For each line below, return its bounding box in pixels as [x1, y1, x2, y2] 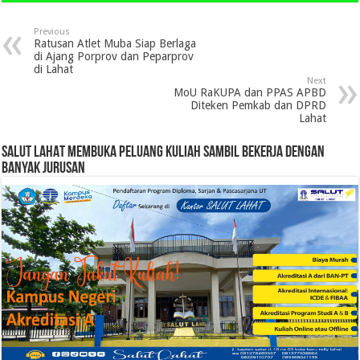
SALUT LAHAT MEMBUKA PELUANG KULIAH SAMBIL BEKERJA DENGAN [2, 144, 325, 161]
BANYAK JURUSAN [2, 160, 86, 177]
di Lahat [34, 62, 74, 76]
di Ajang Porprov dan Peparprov [34, 49, 194, 63]
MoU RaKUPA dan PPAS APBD [173, 85, 326, 99]
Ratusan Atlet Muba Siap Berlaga [34, 36, 197, 50]
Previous [34, 26, 71, 37]
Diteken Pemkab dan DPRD [190, 98, 326, 112]
